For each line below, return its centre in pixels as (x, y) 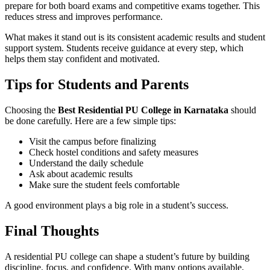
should (242, 110)
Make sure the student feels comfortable (104, 184)
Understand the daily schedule (86, 163)
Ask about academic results (81, 174)
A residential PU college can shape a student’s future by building (127, 256)
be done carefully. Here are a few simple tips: (90, 121)
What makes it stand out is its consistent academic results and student (135, 37)
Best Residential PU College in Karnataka (143, 110)
